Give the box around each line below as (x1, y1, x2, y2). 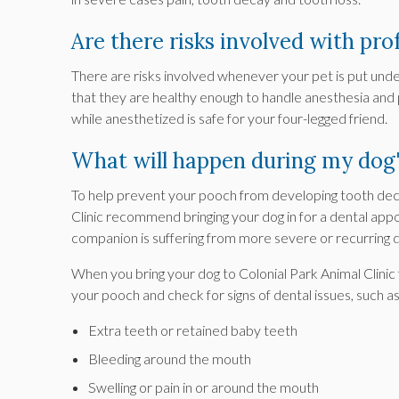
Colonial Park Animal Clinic (239, 265, 395, 282)
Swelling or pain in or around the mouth (88, 379, 320, 396)
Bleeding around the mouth (88, 350, 252, 368)
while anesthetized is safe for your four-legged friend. (71, 110, 387, 127)
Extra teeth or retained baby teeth (88, 322, 298, 339)
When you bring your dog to (71, 265, 239, 282)
